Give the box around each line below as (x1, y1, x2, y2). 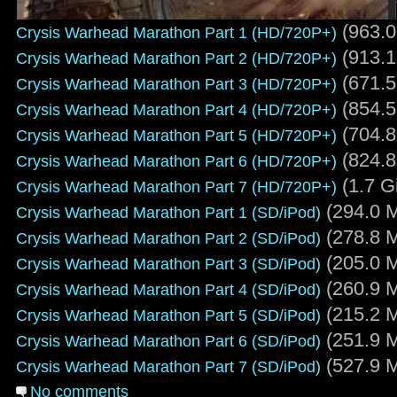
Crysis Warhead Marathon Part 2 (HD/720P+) (16, 48, 337, 67)
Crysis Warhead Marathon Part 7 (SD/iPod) (16, 356, 321, 376)
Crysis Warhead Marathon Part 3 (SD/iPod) (16, 253, 321, 273)
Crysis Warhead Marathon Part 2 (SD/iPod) (16, 228, 321, 247)
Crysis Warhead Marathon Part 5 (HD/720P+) (16, 125, 337, 144)
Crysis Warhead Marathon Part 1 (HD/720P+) (16, 22, 337, 42)
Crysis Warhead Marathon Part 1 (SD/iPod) (16, 202, 321, 222)
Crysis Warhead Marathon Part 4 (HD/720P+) (16, 99, 337, 119)
